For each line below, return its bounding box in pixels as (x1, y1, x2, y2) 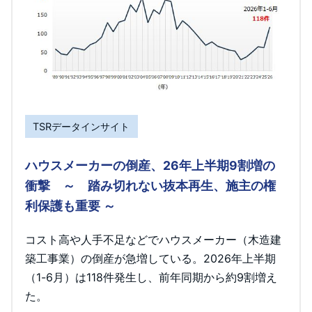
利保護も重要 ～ (24, 198, 116, 213)
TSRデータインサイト (33, 120, 130, 132)
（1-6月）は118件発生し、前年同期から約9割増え (24, 270, 278, 284)
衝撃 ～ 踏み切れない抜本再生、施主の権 (24, 178, 276, 193)
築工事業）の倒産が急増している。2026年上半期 (24, 251, 276, 265)
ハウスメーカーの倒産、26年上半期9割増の (24, 157, 276, 173)
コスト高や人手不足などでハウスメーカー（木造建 (24, 232, 282, 247)
